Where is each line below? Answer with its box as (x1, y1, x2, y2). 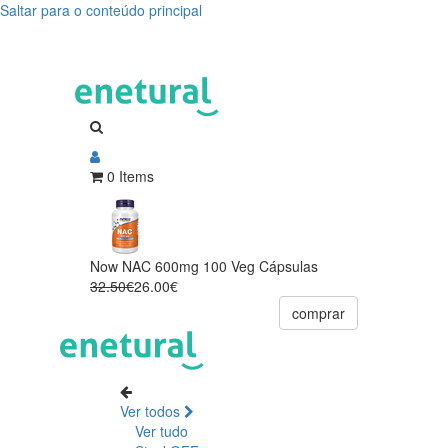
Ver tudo (135, 420, 188, 441)
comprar (292, 302, 345, 323)
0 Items (107, 165, 154, 186)
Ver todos (120, 400, 184, 421)
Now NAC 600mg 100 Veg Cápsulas (90, 255, 318, 276)
